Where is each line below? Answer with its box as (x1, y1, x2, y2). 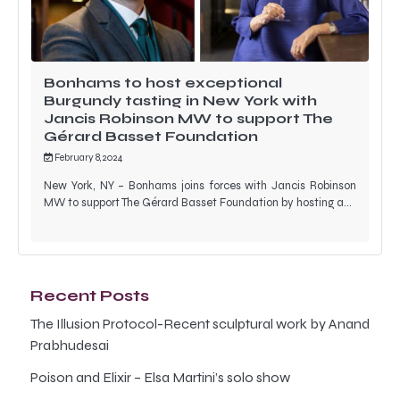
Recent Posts (30, 285, 149, 305)
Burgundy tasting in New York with (44, 91, 317, 109)
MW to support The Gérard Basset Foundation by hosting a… (44, 196, 352, 211)
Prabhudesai (30, 336, 109, 354)
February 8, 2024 (54, 151, 122, 163)
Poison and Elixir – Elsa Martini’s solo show (30, 368, 290, 386)
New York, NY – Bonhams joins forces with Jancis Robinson (44, 179, 356, 194)
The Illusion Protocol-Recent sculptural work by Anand (30, 314, 370, 332)
